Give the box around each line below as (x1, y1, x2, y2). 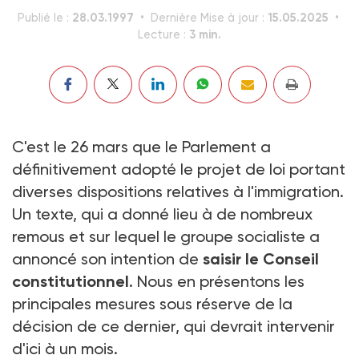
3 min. (189, 26, 221, 42)
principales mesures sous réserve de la (12, 293, 292, 313)
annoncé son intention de (12, 248, 203, 268)
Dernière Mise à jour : (151, 10, 268, 25)
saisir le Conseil (203, 248, 319, 268)
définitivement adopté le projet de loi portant (12, 159, 345, 179)
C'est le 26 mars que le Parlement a (12, 136, 271, 156)
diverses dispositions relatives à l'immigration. (12, 181, 344, 201)
